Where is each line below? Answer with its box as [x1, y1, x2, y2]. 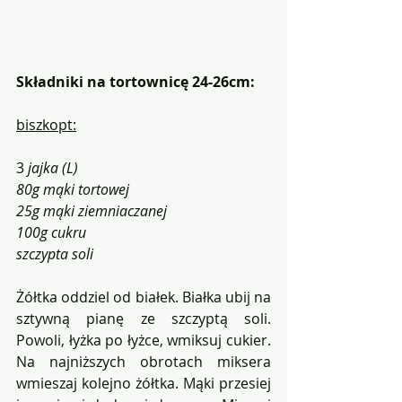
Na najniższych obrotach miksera [16, 352, 271, 372]
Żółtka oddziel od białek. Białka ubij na [16, 287, 271, 308]
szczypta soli [16, 244, 93, 265]
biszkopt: [16, 115, 76, 135]
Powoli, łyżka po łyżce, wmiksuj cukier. [16, 330, 271, 351]
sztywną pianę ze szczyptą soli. [16, 309, 271, 329]
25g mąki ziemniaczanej [16, 201, 167, 222]
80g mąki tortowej [16, 179, 129, 200]
